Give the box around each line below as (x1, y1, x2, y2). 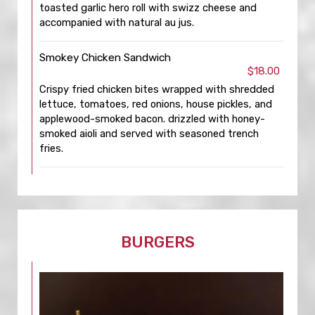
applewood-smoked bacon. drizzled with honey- (39, 112, 265, 125)
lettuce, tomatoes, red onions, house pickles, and (39, 98, 272, 110)
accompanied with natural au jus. (39, 16, 194, 29)
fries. (39, 142, 63, 155)
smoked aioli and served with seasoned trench (39, 127, 259, 140)
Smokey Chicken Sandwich (39, 51, 171, 64)
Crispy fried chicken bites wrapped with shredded (39, 83, 274, 96)
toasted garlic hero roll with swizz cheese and (39, 1, 257, 14)
